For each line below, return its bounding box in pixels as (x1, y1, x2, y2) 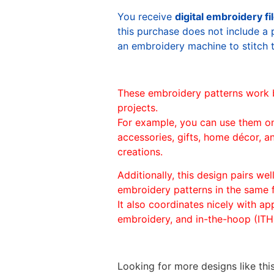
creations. (117, 145, 163, 158)
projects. (117, 101, 158, 114)
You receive (117, 10, 175, 23)
